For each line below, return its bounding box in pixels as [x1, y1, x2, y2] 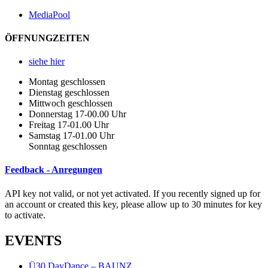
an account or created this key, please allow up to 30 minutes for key [5, 199, 262, 209]
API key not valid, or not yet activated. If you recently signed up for [5, 188, 260, 199]
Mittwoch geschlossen [29, 98, 112, 109]
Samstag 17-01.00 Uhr [29, 130, 114, 141]
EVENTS [5, 232, 62, 248]
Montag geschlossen [29, 77, 105, 87]
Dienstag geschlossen [29, 87, 109, 98]
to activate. [5, 209, 45, 220]
